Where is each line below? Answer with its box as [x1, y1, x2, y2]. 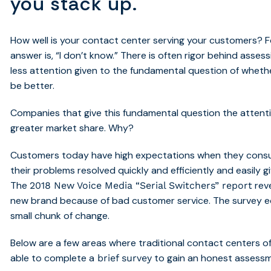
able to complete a [10, 251, 95, 264]
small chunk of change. [10, 209, 113, 222]
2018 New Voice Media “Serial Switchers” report [30, 179, 253, 191]
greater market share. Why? [10, 121, 134, 134]
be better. [10, 79, 55, 92]
